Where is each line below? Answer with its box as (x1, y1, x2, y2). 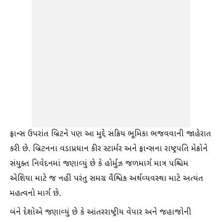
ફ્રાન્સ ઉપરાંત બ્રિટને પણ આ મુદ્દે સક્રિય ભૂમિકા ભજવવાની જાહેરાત (10, 129, 211, 140)
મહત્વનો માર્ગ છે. (10, 189, 61, 200)
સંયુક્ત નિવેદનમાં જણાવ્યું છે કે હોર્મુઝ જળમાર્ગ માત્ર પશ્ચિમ (10, 159, 188, 170)
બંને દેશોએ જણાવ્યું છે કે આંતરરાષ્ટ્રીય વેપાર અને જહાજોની (10, 208, 191, 219)
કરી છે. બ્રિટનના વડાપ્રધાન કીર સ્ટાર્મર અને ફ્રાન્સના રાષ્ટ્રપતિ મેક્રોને (10, 144, 208, 155)
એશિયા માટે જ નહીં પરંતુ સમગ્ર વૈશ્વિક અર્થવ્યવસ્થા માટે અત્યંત (10, 174, 203, 185)
